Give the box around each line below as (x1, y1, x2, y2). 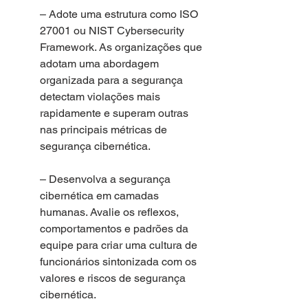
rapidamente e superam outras (40, 106, 191, 120)
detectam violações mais (40, 89, 163, 103)
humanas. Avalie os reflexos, (40, 205, 181, 219)
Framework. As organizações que (40, 40, 205, 54)
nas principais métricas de (40, 122, 170, 136)
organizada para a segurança (40, 73, 186, 87)
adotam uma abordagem (40, 56, 162, 70)
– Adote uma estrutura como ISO (40, 7, 201, 21)
